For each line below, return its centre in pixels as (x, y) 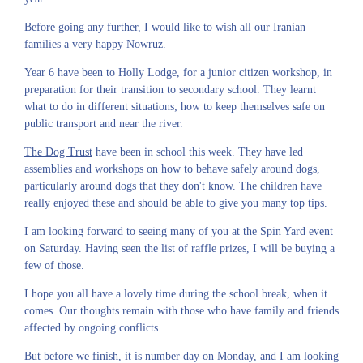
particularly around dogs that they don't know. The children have (173, 186)
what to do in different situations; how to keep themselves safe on (175, 107)
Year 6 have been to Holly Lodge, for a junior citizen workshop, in (178, 73)
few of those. (56, 265)
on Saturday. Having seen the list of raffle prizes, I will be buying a (179, 248)
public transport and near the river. (104, 124)
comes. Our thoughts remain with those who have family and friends (181, 311)
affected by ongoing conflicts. (93, 328)
